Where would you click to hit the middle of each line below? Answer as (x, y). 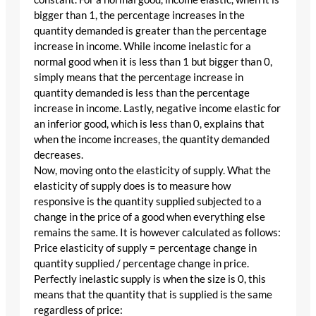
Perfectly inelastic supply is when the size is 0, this (150, 279)
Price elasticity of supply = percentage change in (145, 248)
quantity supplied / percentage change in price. (141, 264)
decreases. (59, 155)
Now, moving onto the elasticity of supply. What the (152, 171)
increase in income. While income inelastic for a (142, 47)
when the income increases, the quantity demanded (152, 140)
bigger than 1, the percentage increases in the (139, 16)
